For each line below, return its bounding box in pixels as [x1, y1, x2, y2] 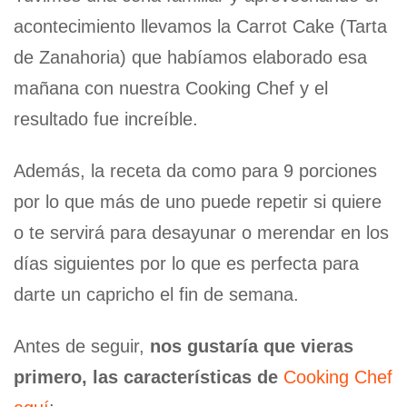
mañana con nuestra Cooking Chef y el [14, 78, 328, 99]
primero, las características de [14, 367, 283, 388]
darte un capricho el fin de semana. [14, 284, 299, 305]
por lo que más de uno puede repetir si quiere [14, 192, 382, 213]
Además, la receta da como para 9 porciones [14, 161, 377, 182]
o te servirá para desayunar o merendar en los [14, 223, 389, 243]
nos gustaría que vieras [150, 336, 353, 357]
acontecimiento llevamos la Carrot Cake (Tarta [14, 16, 387, 37]
